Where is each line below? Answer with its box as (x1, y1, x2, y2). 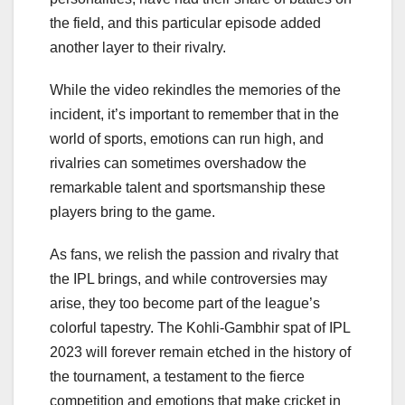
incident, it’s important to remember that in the (50, 107, 339, 123)
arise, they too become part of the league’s (50, 296, 320, 312)
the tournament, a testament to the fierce (50, 369, 305, 385)
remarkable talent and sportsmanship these (50, 180, 325, 196)
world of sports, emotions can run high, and (50, 131, 324, 147)
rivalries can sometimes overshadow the (50, 155, 306, 172)
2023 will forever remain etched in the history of (50, 344, 351, 361)
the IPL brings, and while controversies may (50, 271, 327, 287)
